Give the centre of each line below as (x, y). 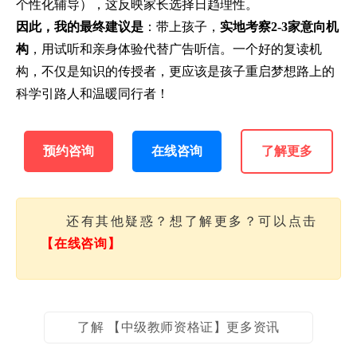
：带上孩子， (182, 26)
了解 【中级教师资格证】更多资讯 (178, 327)
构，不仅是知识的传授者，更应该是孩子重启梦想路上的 (175, 71)
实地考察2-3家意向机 (279, 26)
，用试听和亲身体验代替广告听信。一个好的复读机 (175, 49)
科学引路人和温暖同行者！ (92, 93)
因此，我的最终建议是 (80, 26)
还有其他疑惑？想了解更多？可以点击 (191, 221)
